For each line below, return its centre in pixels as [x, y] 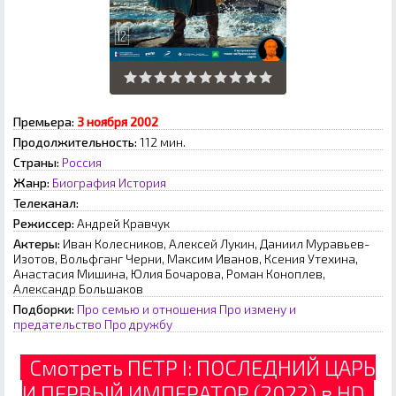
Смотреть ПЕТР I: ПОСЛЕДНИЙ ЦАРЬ [198, 368]
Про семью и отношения [147, 309]
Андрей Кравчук [123, 224]
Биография [84, 183]
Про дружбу [138, 324]
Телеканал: [46, 203]
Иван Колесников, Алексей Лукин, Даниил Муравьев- [216, 244]
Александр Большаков [78, 289]
